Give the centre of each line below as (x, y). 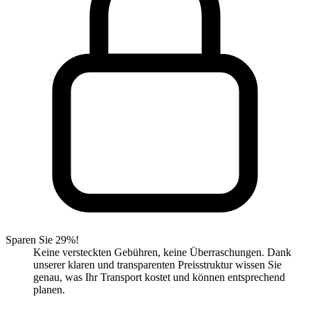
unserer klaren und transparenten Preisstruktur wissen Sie (157, 265)
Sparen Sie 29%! (42, 240)
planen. (49, 290)
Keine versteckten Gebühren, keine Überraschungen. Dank (162, 253)
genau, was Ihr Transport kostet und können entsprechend (159, 277)
